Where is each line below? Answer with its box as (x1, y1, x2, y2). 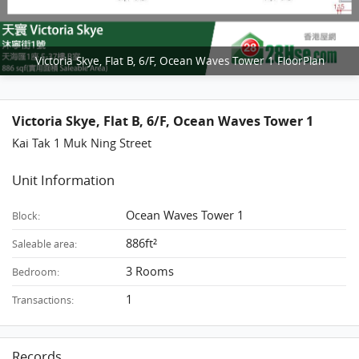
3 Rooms (126, 262, 175, 279)
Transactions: (12, 292, 75, 307)
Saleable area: (12, 236, 78, 251)
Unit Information (12, 171, 115, 190)
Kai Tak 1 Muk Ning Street (12, 134, 152, 151)
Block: (12, 208, 41, 223)
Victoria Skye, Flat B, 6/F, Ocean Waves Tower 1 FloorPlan (34, 53, 325, 68)
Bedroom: (12, 264, 60, 279)
